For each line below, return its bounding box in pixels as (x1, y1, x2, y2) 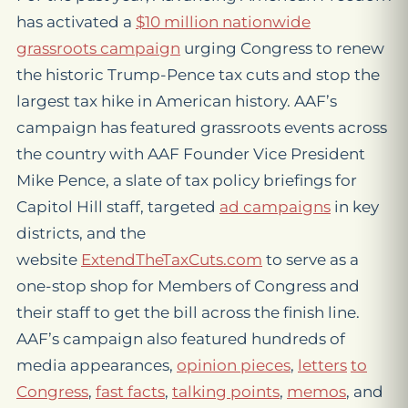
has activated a (16, 13, 136, 31)
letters (298, 356, 347, 374)
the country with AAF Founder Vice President (16, 145, 365, 163)
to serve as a (262, 250, 359, 269)
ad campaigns (219, 198, 331, 216)
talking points (172, 382, 280, 401)
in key (331, 198, 379, 216)
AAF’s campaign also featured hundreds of (16, 330, 345, 348)
